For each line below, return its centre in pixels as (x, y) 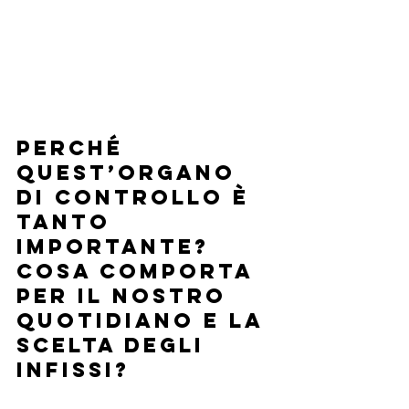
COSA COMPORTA (139, 272)
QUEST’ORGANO (131, 173)
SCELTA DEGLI (115, 346)
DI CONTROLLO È (137, 198)
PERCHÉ (74, 148)
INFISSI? (73, 370)
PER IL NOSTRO (126, 296)
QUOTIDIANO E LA (144, 321)
